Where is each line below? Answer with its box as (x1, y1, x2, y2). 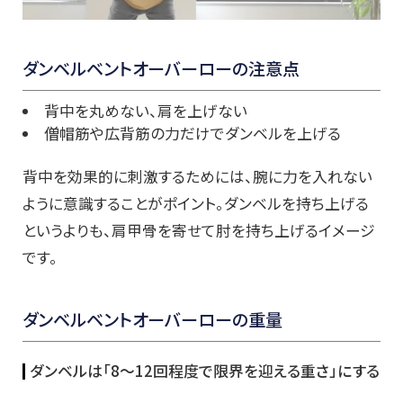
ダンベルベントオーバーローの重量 (22, 307, 282, 333)
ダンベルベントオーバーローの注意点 (22, 56, 300, 82)
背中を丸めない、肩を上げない (43, 100, 247, 122)
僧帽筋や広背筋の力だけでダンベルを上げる (43, 122, 341, 145)
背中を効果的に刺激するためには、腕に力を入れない (22, 166, 372, 188)
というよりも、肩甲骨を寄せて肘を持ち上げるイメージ (22, 219, 375, 242)
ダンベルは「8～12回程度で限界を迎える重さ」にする (30, 360, 380, 382)
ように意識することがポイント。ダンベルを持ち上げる (22, 193, 369, 215)
